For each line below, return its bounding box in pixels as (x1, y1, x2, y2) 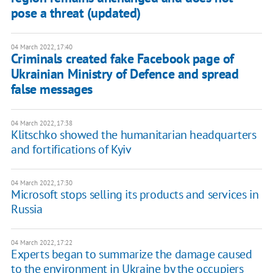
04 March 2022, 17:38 (10, 119, 73, 128)
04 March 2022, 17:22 (10, 238, 73, 247)
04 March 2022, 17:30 (10, 179, 73, 188)
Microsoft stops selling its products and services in (10, 186, 259, 203)
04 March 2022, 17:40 (10, 43, 73, 52)
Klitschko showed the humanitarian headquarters (10, 127, 257, 143)
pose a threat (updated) (10, 4, 141, 22)
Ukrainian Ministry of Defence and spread (10, 65, 239, 83)
